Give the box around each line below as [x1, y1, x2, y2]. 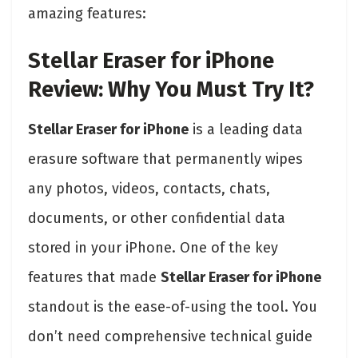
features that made [28, 268, 161, 286]
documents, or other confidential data [28, 209, 285, 227]
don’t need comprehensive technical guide [28, 327, 312, 345]
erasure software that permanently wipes [28, 149, 303, 168]
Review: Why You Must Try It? [28, 77, 314, 103]
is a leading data [189, 120, 303, 138]
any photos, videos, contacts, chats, [28, 179, 270, 197]
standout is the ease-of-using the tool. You [28, 297, 317, 316]
